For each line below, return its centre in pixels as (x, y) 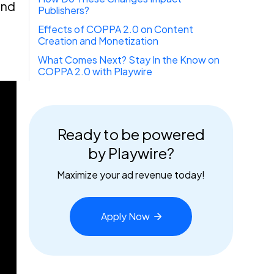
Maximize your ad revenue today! (131, 175)
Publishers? (64, 10)
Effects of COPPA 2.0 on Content (116, 29)
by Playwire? (131, 153)
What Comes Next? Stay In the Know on (129, 60)
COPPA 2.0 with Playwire (95, 71)
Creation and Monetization (98, 41)
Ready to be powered (131, 134)
